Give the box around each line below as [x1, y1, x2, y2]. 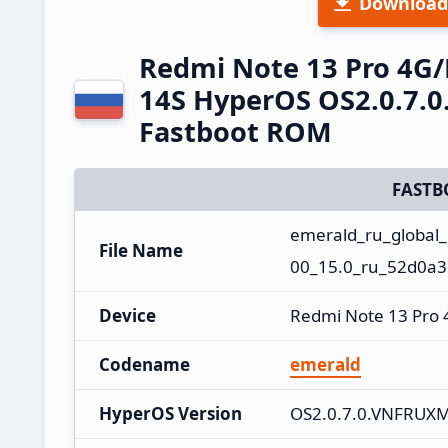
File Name [99, 238, 183, 262]
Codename [99, 352, 190, 376]
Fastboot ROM [139, 112, 332, 150]
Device [99, 303, 156, 327]
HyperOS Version [99, 401, 242, 425]
